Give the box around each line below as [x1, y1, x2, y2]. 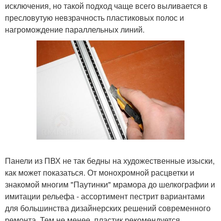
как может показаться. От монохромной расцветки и [5, 166, 194, 178]
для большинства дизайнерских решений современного [5, 202, 211, 214]
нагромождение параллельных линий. [5, 24, 145, 36]
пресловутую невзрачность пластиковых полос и [5, 12, 184, 24]
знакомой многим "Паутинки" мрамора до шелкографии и [5, 178, 215, 190]
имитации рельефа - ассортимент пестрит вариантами [5, 190, 205, 202]
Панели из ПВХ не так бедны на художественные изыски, [5, 154, 215, 166]
